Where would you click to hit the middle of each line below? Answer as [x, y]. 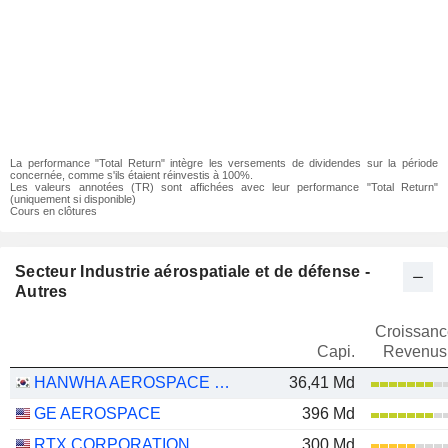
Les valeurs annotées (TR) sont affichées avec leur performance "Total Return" [224, 187]
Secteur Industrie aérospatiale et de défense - [193, 271]
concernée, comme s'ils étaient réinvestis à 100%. [131, 175]
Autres [41, 291]
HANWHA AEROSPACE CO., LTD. [222, 382]
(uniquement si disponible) [73, 199]
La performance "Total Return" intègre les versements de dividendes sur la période [224, 163]
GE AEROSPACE [97, 413]
